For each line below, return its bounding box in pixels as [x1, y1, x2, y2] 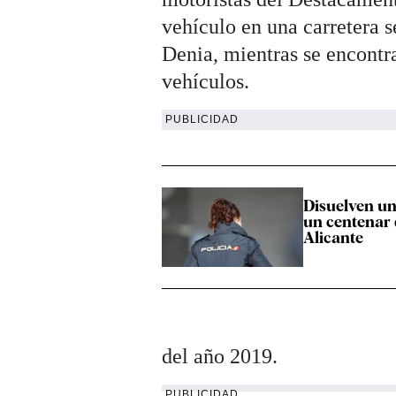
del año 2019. [162, 345, 284, 368]
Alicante [303, 228, 364, 247]
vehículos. [162, 70, 250, 93]
